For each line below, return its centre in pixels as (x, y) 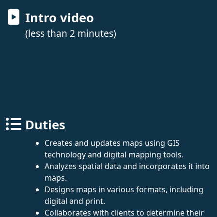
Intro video (60, 17)
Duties (45, 124)
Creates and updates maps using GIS (112, 143)
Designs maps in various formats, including (124, 189)
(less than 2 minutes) (71, 33)
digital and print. (75, 201)
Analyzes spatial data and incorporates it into (127, 166)
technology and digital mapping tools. (114, 154)
